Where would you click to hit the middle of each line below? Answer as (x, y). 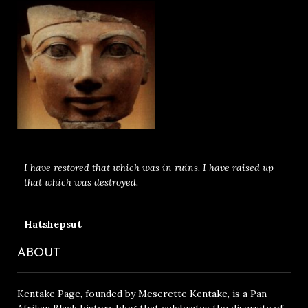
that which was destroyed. (81, 183)
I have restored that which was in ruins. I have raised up (149, 168)
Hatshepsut (53, 224)
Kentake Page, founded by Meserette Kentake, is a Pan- (144, 294)
